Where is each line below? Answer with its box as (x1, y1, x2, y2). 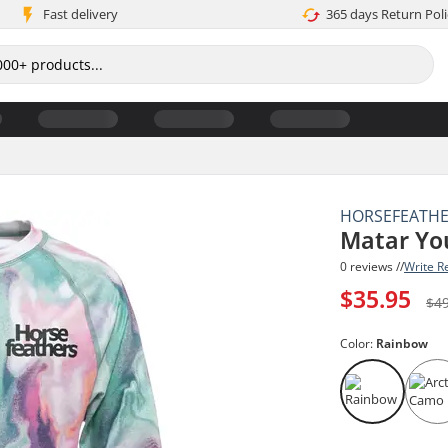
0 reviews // (340, 257, 405, 275)
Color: (340, 334, 377, 352)
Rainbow (376, 334, 429, 352)
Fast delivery (42, 5, 118, 23)
